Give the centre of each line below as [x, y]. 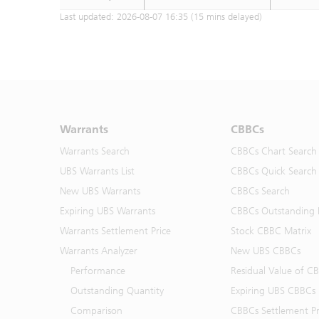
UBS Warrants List [97, 171]
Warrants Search [95, 151]
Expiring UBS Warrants [108, 211]
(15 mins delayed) [225, 17]
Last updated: [88, 17]
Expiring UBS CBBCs [273, 291]
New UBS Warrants [100, 191]
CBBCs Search [260, 191]
